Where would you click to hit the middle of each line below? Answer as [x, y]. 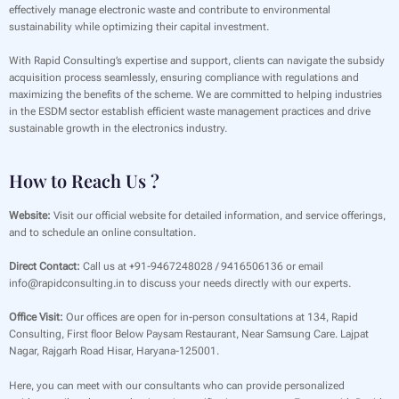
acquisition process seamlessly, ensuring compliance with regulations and [184, 77]
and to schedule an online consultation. [102, 232]
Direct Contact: [45, 267]
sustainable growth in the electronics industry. [118, 128]
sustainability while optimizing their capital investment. [139, 26]
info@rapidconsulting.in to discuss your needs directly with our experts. [180, 284]
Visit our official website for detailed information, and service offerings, [218, 215]
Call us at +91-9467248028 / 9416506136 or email [202, 267]
